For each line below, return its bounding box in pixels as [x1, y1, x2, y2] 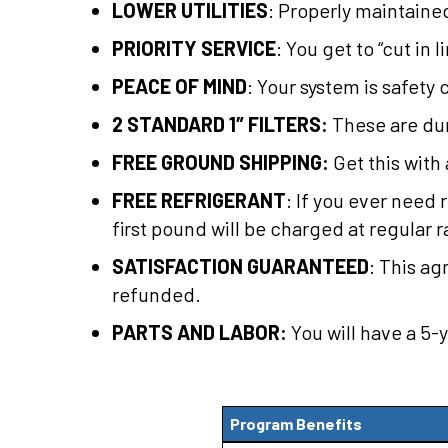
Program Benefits [230, 414, 362, 433]
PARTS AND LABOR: [112, 320, 287, 344]
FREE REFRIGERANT [112, 188, 286, 212]
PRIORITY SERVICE [112, 36, 276, 60]
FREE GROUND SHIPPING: [112, 150, 329, 174]
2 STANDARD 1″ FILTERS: [112, 112, 328, 136]
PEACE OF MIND [112, 74, 247, 98]
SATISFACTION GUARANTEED [112, 254, 369, 278]
